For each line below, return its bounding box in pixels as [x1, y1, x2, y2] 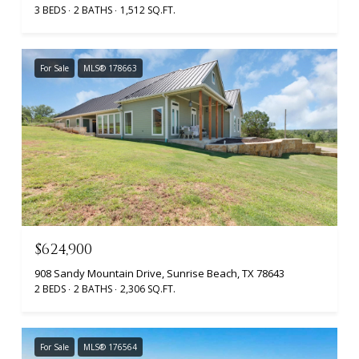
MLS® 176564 [83, 341, 137, 353]
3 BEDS [34, 2, 66, 17]
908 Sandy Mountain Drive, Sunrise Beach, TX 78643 [34, 266, 284, 281]
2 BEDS [34, 282, 66, 296]
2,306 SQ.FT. [120, 282, 175, 296]
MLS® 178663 [83, 62, 137, 74]
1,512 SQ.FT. [120, 2, 175, 17]
